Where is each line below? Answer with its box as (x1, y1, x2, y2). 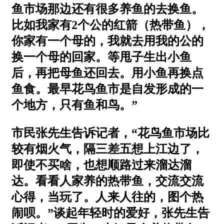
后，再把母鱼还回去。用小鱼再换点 (11, 66, 203, 79)
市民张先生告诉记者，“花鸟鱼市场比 (11, 126, 209, 139)
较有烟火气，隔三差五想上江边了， (11, 142, 203, 155)
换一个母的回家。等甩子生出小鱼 (11, 50, 191, 63)
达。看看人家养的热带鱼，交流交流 (11, 174, 203, 187)
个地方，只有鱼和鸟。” (11, 98, 137, 111)
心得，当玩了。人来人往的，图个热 (11, 190, 203, 203)
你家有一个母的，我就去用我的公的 (11, 34, 203, 47)
